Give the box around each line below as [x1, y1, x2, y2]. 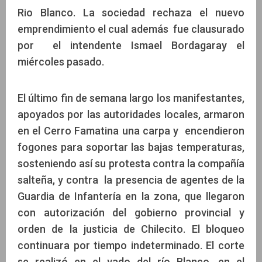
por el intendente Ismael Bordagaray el [18, 39, 244, 51]
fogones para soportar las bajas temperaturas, [18, 140, 244, 153]
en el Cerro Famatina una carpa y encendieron [18, 124, 244, 137]
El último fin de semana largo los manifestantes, [18, 91, 244, 104]
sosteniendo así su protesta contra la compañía [18, 157, 244, 170]
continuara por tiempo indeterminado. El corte [18, 239, 244, 251]
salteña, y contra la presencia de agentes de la [18, 173, 244, 186]
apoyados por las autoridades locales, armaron [18, 108, 244, 120]
